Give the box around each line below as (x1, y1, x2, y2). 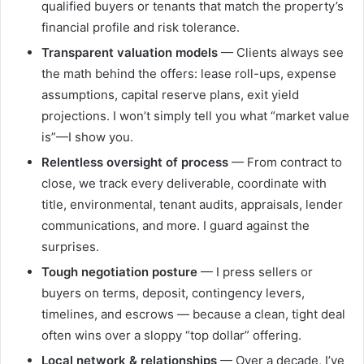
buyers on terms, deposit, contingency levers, (41, 285, 305, 301)
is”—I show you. (41, 129, 133, 145)
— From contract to (228, 154, 342, 171)
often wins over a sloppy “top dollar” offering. (41, 327, 301, 344)
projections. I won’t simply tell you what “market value (41, 108, 349, 124)
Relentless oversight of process (41, 154, 228, 171)
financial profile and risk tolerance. (41, 19, 240, 36)
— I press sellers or (197, 264, 313, 280)
